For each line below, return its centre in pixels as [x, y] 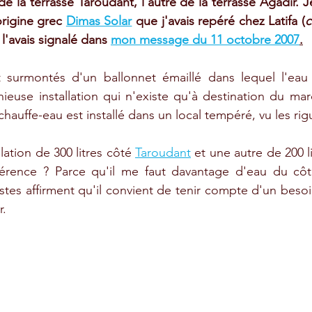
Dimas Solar [99, 21]
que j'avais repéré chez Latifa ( [218, 21]
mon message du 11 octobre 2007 [205, 40]
